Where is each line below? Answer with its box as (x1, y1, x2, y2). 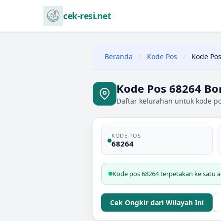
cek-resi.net (63, 10, 111, 22)
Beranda (105, 52, 133, 61)
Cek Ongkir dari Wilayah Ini (110, 198, 204, 207)
